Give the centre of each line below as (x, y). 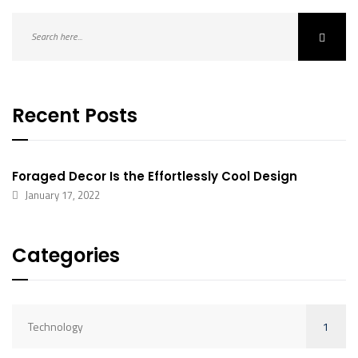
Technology (56, 326)
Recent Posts (75, 115)
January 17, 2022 (62, 195)
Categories (66, 255)
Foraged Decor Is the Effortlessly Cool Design (155, 176)
